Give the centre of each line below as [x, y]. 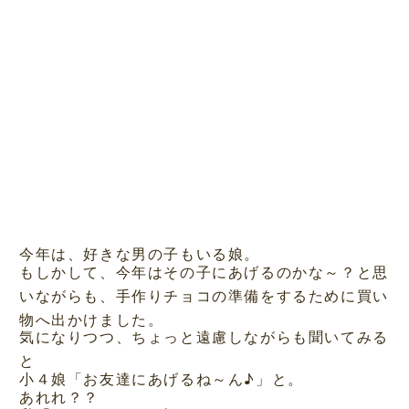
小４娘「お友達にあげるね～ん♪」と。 [161, 378]
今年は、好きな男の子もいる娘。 [139, 254]
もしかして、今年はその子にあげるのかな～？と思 [204, 271]
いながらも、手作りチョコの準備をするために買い [204, 295]
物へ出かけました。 [91, 319]
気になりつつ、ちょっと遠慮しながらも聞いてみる [204, 337]
